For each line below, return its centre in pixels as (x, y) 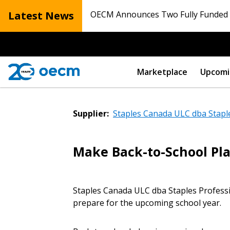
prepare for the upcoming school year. (147, 203)
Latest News (41, 16)
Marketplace (162, 72)
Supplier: (91, 113)
